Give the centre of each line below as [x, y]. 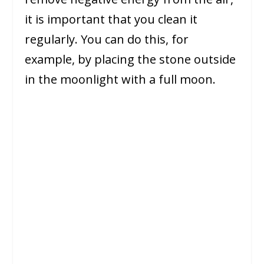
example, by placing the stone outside [131, 60]
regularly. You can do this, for [107, 39]
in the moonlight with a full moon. [121, 80]
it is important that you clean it [111, 19]
